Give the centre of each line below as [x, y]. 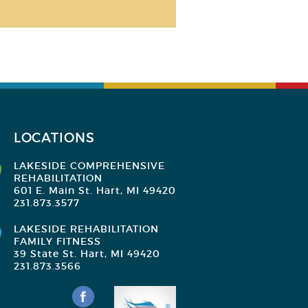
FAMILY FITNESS [57, 241]
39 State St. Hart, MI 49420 [87, 254]
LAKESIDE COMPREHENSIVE [89, 166]
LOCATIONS [54, 138]
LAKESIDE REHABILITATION [86, 229]
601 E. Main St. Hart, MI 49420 [95, 190]
